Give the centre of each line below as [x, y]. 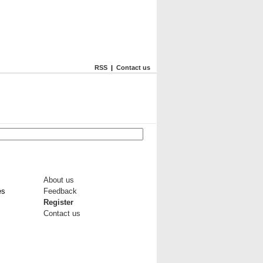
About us [59, 180]
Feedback [60, 191]
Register [58, 202]
